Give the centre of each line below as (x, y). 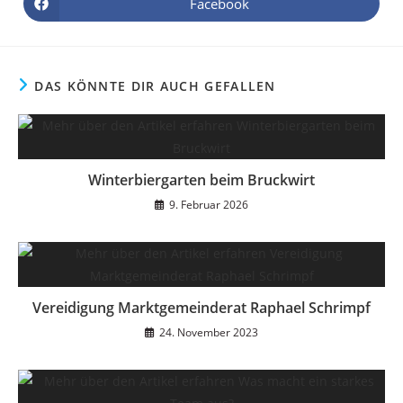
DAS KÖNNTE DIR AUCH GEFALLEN (155, 86)
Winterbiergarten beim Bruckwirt (201, 180)
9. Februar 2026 (209, 205)
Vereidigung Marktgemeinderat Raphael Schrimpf (201, 308)
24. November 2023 (209, 333)
